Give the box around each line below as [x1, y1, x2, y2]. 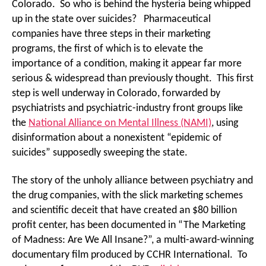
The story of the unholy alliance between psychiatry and [12, 175, 253, 186]
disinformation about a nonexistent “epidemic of [12, 132, 222, 144]
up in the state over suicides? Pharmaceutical [12, 13, 211, 25]
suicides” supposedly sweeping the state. [12, 147, 188, 159]
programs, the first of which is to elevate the [12, 43, 203, 55]
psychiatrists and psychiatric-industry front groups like [12, 102, 243, 114]
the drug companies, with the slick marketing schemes [12, 190, 243, 201]
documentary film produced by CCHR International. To [12, 249, 248, 261]
